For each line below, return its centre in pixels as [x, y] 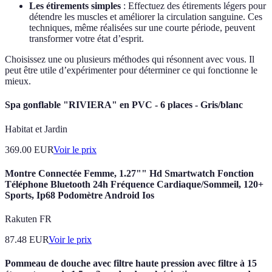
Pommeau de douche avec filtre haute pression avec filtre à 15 [131, 263]
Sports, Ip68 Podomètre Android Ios [80, 195]
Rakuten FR [28, 219]
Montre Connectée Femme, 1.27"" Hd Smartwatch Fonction [129, 173]
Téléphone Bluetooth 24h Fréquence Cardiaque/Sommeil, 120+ [134, 184]
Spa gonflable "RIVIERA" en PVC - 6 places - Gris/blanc [124, 105]
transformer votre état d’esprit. [87, 39]
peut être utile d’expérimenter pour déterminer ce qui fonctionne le [131, 70]
